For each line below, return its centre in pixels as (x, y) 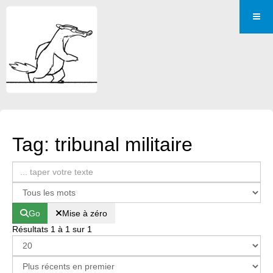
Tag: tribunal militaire (102, 144)
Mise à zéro (85, 213)
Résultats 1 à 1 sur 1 (52, 229)
